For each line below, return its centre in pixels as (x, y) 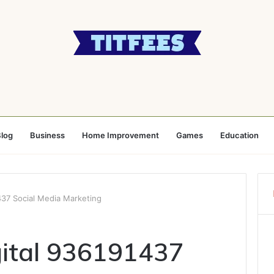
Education (239, 135)
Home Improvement (120, 135)
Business (47, 135)
